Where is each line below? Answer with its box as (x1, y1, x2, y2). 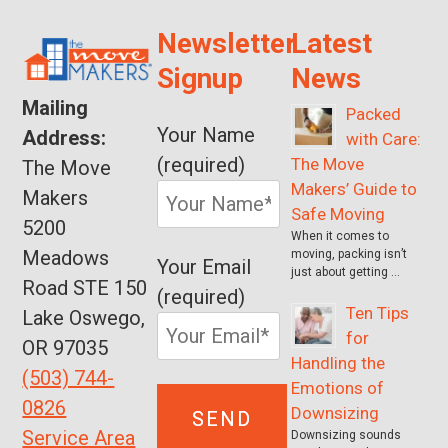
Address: (22, 125, 107, 150)
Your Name (156, 122, 255, 147)
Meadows (22, 245, 110, 270)
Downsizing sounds (291, 427, 402, 442)
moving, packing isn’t (291, 246, 408, 261)
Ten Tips (346, 302, 410, 323)
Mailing (22, 95, 89, 120)
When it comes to (291, 228, 390, 243)
